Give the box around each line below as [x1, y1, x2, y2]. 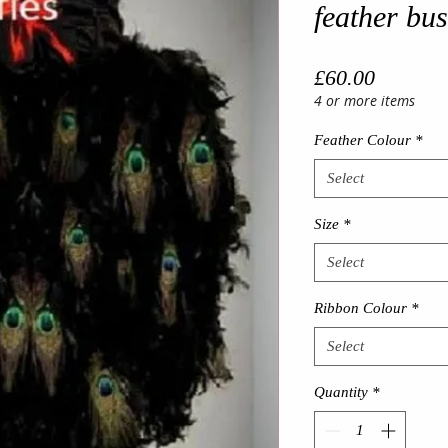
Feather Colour [314, 132, 411, 148]
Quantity [314, 384, 368, 400]
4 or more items [314, 91, 415, 110]
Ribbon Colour [314, 300, 407, 316]
